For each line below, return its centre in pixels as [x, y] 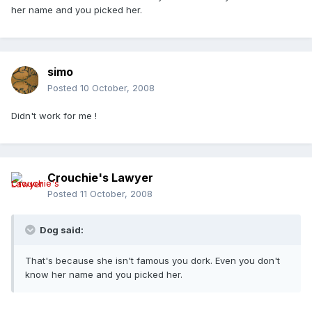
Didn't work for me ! [54, 116]
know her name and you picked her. [104, 275]
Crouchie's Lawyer [100, 178]
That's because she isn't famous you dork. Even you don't [153, 261]
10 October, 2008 [117, 88]
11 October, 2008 [116, 194]
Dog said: [61, 230]
